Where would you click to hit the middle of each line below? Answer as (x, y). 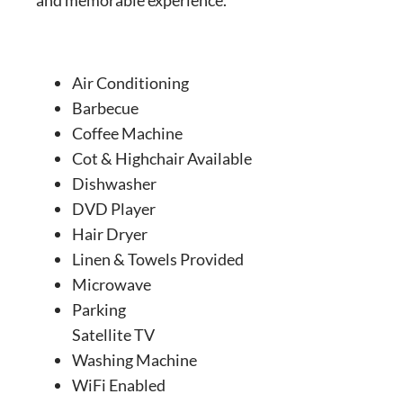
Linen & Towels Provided (158, 259)
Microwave (112, 284)
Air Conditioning (130, 82)
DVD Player (114, 208)
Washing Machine (134, 359)
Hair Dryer (110, 233)
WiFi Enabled (119, 385)
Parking (99, 309)
